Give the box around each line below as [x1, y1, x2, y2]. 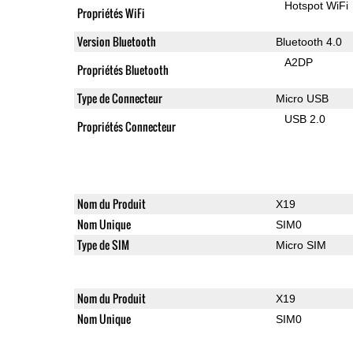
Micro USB [275, 91, 329, 105]
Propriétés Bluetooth [76, 61, 169, 78]
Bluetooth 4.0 [275, 35, 342, 48]
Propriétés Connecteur [76, 117, 176, 135]
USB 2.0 [284, 112, 326, 125]
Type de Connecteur [76, 89, 162, 106]
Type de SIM [76, 236, 129, 253]
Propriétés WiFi [76, 4, 145, 21]
